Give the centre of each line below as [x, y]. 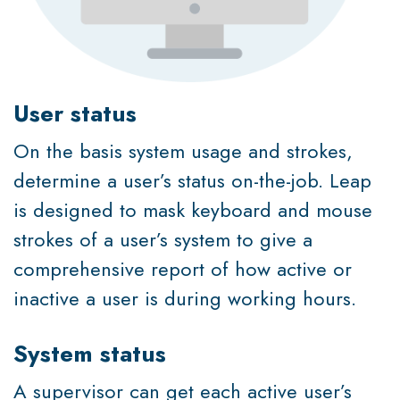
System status [90, 354]
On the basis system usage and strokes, [183, 151]
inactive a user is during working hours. [185, 299]
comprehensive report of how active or [183, 269]
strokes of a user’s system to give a [163, 240]
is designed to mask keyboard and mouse [193, 210]
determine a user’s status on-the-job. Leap [192, 181]
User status [75, 114]
